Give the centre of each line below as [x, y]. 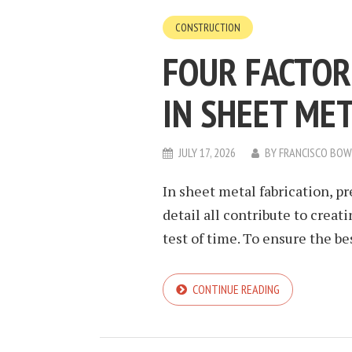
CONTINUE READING [236, 289]
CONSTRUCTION [208, 27]
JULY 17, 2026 [207, 152]
